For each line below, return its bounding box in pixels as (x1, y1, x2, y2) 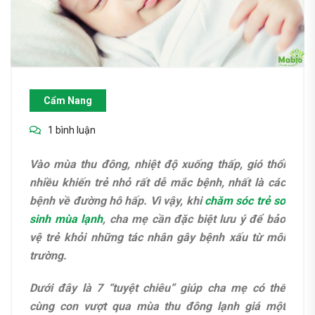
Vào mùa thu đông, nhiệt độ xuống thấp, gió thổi (30, 157, 285, 171)
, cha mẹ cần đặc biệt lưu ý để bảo (103, 212, 286, 226)
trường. (30, 248, 67, 262)
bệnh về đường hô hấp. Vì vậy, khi (30, 193, 205, 207)
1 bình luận (48, 124, 96, 136)
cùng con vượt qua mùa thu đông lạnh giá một (30, 299, 285, 313)
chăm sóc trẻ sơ (204, 193, 286, 207)
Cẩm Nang (44, 94, 92, 106)
